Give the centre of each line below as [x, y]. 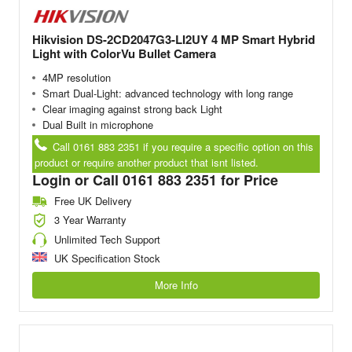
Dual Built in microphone [97, 125]
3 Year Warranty [90, 220]
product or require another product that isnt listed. [147, 162]
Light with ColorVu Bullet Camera [124, 54]
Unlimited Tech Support [107, 239]
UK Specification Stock [107, 258]
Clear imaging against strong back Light [132, 109]
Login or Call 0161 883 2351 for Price [155, 180]
